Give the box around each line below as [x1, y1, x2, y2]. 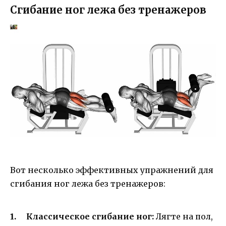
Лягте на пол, [154, 211, 213, 222]
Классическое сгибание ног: [26, 211, 154, 222]
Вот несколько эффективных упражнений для [10, 164, 213, 175]
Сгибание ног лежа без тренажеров [10, 4, 206, 17]
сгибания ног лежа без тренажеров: [10, 178, 165, 189]
